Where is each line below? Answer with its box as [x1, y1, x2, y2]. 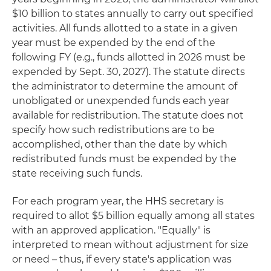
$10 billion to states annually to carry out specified [12, 7, 253, 19]
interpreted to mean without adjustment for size [12, 238, 249, 250]
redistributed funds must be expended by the [12, 152, 237, 165]
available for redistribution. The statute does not [12, 109, 244, 121]
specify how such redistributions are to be [12, 123, 215, 135]
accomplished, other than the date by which [12, 138, 227, 150]
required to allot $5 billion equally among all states [12, 209, 255, 221]
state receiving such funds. [12, 167, 142, 179]
